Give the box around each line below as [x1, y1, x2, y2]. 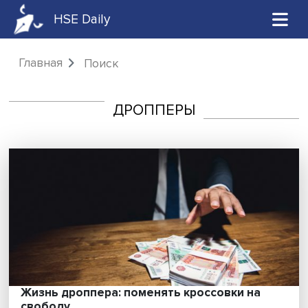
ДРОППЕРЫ [129, 115, 225, 137]
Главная [21, 64, 72, 81]
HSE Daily [61, 12, 127, 32]
